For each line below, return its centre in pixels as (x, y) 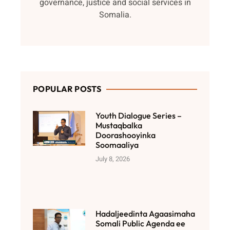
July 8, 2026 (113, 159)
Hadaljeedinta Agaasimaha (146, 213)
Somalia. (115, 15)
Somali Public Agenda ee (141, 223)
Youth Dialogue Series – (139, 116)
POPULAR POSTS (67, 89)
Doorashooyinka (126, 135)
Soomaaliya (117, 145)
